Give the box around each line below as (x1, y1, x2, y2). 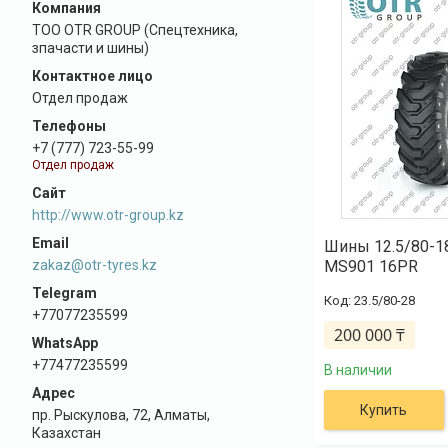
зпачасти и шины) (32, 40, 149, 56)
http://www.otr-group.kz (32, 206, 184, 223)
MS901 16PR (323, 257, 418, 276)
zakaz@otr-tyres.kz (32, 256, 157, 273)
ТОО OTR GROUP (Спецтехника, (32, 22, 238, 38)
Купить (360, 402, 408, 418)
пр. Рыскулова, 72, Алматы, (32, 406, 210, 423)
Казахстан (32, 424, 101, 441)
